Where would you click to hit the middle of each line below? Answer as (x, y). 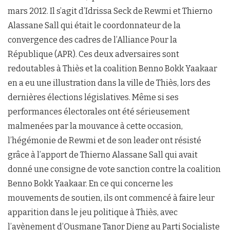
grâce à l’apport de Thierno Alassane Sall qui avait (103, 155)
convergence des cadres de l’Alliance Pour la (92, 40)
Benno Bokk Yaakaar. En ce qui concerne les (90, 184)
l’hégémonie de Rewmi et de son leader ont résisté (104, 141)
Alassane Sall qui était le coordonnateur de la (94, 26)
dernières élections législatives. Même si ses (93, 98)
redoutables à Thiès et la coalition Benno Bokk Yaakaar (112, 69)
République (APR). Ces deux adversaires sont (93, 54)
